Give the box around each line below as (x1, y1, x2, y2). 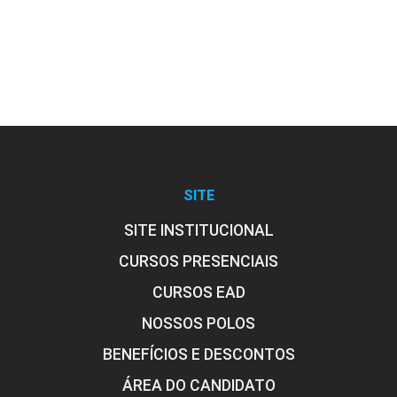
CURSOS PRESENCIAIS (119, 252, 278, 270)
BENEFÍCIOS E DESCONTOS (102, 345, 295, 363)
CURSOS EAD (152, 283, 245, 301)
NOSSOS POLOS (142, 314, 255, 332)
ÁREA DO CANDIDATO (121, 376, 276, 394)
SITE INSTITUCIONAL (123, 221, 274, 239)
